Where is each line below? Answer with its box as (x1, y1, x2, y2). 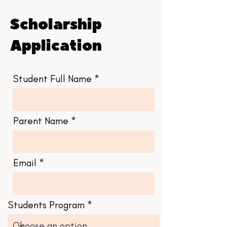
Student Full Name (13, 73, 92, 85)
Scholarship (10, 14, 102, 35)
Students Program (8, 199, 85, 211)
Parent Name (13, 115, 68, 127)
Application (10, 35, 102, 57)
